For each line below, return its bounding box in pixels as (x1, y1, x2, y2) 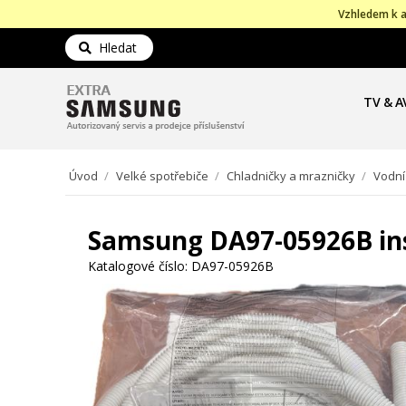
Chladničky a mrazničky (227, 168, 355, 184)
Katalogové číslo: (88, 257, 188, 275)
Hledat (92, 39, 137, 56)
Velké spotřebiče (116, 168, 208, 184)
